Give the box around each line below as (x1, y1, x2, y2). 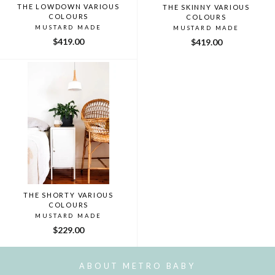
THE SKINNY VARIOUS (163, 2, 250, 11)
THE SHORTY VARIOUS (23, 190, 114, 199)
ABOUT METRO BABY (79, 261, 196, 271)
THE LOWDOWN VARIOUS (17, 2, 120, 10)
